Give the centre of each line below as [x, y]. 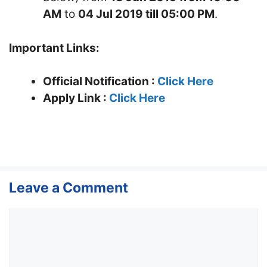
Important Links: [54, 48]
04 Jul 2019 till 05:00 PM [146, 14]
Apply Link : [76, 98]
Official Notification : [100, 81]
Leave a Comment [69, 188]
